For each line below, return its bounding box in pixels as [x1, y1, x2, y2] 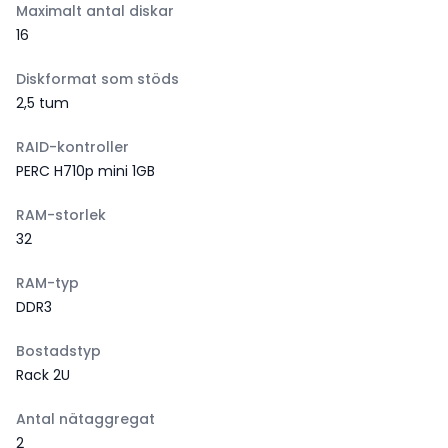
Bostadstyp [16, 341, 101, 361]
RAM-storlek [16, 205, 106, 225]
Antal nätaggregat [16, 409, 155, 429]
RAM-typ [16, 273, 79, 293]
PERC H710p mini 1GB [16, 161, 155, 181]
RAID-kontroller [16, 137, 129, 157]
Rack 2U [16, 365, 70, 385]
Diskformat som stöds [16, 69, 179, 89]
